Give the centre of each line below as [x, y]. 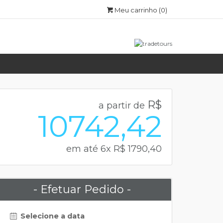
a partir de [123, 106]
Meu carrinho [137, 10]
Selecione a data [52, 216]
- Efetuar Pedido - [82, 189]
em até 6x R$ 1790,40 [114, 149]
